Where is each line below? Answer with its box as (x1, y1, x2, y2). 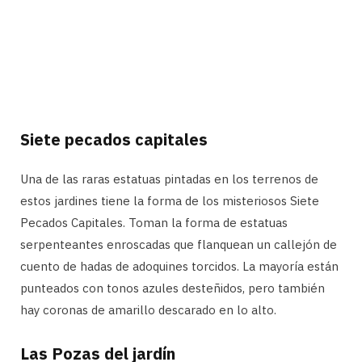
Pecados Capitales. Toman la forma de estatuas (20, 215, 288, 231)
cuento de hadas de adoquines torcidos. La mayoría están (20, 259, 339, 275)
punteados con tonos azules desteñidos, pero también (20, 280, 325, 297)
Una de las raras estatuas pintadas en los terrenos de (20, 171, 318, 187)
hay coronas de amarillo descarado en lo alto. (20, 302, 276, 318)
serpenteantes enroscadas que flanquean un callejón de (20, 237, 337, 253)
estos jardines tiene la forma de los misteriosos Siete (20, 193, 319, 209)
